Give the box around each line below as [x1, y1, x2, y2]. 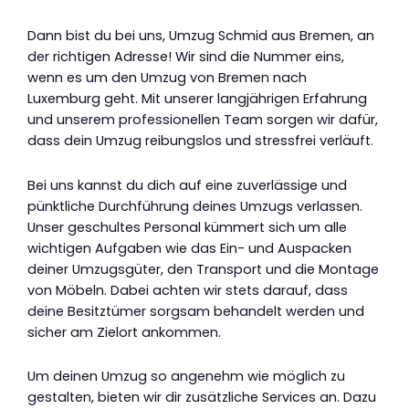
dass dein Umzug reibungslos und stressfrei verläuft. [27, 131, 373, 151]
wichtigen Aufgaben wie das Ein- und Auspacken [27, 238, 351, 257]
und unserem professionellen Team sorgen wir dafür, [27, 110, 378, 130]
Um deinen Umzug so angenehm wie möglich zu [27, 367, 345, 386]
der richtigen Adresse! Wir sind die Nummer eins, [27, 47, 344, 67]
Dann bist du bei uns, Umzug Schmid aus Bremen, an [27, 26, 374, 46]
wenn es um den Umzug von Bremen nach [27, 68, 307, 88]
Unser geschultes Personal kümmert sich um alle [27, 217, 347, 236]
